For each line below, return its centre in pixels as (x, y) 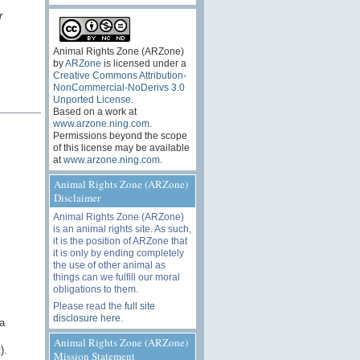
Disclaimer (77, 197)
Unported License (92, 99)
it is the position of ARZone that (120, 241)
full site (139, 306)
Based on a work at (94, 111)
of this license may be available (121, 147)
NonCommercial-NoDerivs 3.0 (119, 87)
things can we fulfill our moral (116, 277)
